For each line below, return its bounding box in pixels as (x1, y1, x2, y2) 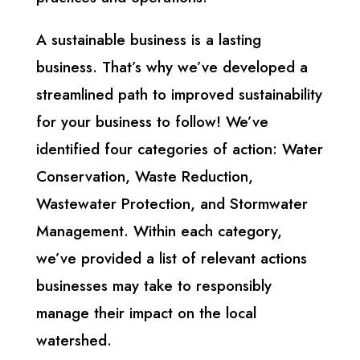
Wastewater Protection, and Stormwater (35, 193, 308, 215)
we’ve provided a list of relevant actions (35, 247, 307, 269)
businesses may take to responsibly (35, 275, 272, 297)
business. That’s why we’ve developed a (35, 56, 308, 78)
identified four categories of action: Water (35, 138, 323, 160)
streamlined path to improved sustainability (35, 84, 322, 105)
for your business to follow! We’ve (35, 111, 268, 133)
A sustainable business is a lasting (35, 29, 261, 51)
